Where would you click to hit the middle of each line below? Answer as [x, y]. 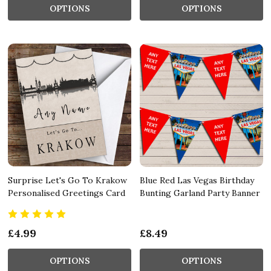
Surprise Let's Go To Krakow [67, 180]
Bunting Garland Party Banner [200, 193]
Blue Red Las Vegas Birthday [197, 180]
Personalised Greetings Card [67, 193]
